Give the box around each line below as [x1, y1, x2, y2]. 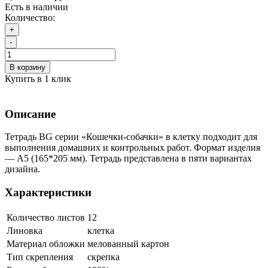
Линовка [7, 225, 42, 236]
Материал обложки [7, 238, 85, 249]
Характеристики [5, 185, 92, 199]
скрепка [87, 251, 120, 262]
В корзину [10, 62, 45, 72]
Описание [5, 107, 56, 120]
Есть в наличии [5, 1, 68, 12]
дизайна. [5, 164, 40, 175]
